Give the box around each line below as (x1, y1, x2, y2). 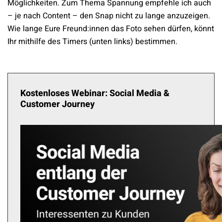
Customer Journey (20, 98, 95, 111)
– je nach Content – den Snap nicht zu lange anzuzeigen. (7, 10, 210, 22)
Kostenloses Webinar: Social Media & (20, 87, 169, 101)
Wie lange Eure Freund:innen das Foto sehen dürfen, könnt (7, 23, 214, 35)
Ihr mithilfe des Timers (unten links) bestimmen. (7, 36, 177, 48)
